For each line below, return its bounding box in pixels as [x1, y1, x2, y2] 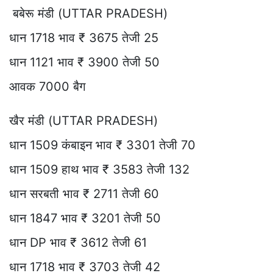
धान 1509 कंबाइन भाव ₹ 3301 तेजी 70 [9, 138, 196, 153]
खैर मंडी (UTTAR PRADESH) [9, 113, 158, 129]
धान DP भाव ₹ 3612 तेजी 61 [9, 235, 147, 250]
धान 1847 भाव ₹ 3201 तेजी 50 [9, 211, 161, 226]
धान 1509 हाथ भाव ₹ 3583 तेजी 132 [9, 162, 190, 177]
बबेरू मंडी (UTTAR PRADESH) [9, 6, 168, 21]
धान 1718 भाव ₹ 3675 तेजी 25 [9, 30, 158, 46]
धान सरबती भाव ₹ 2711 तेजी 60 [9, 186, 159, 202]
